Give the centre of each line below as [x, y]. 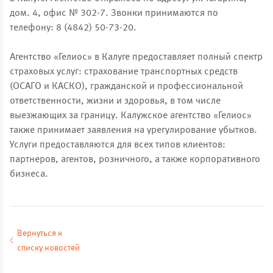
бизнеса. [29, 174]
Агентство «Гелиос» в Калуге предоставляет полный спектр [136, 57]
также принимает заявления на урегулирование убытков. [133, 130]
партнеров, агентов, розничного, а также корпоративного [135, 160]
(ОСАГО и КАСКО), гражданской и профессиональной [126, 87]
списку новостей [48, 248]
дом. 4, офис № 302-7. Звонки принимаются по [114, 13]
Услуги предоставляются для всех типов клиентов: [118, 145]
